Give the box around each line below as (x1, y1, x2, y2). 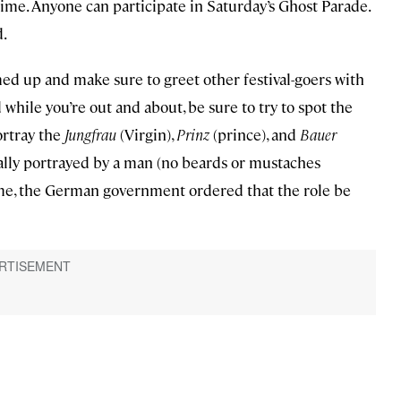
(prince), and (209, 124, 300, 145)
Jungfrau (64, 124, 116, 145)
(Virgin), (116, 124, 176, 145)
